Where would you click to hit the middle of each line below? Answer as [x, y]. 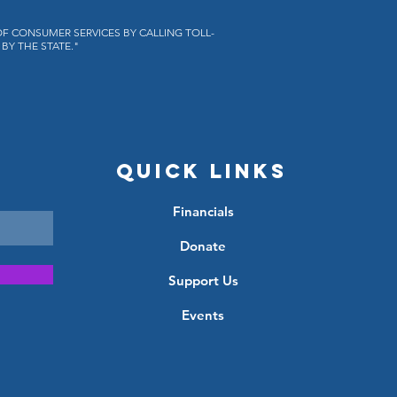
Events [203, 315]
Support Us [203, 280]
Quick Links [202, 171]
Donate [203, 246]
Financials [203, 211]
